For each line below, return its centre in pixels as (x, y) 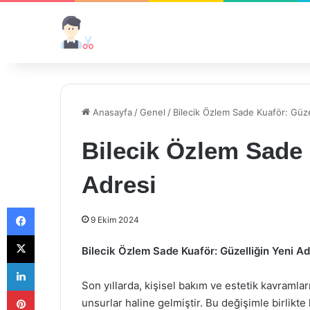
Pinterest (54, 290)
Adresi (119, 184)
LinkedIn (52, 262)
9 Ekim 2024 (115, 220)
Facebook (55, 207)
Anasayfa (111, 112)
